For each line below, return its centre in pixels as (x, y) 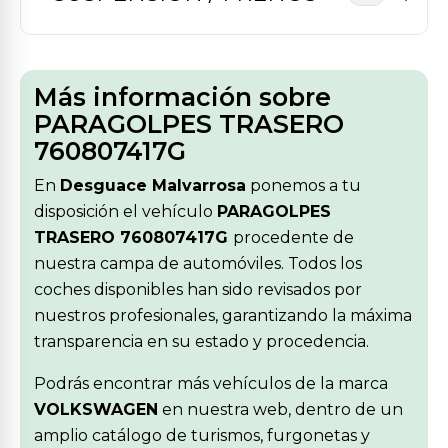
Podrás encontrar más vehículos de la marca (211, 383)
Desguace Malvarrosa (153, 185)
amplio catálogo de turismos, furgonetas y (202, 435)
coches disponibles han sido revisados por (198, 289)
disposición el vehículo (125, 211)
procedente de (293, 237)
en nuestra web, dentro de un (280, 409)
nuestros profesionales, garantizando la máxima (223, 315)
